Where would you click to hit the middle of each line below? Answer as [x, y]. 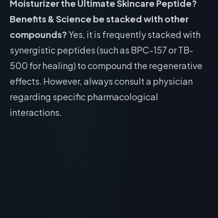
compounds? [38, 34]
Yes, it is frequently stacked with [134, 34]
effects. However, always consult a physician [101, 81]
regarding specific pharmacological [84, 97]
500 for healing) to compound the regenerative [106, 65]
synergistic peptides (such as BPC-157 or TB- [101, 50]
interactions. [36, 112]
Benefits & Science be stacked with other [99, 19]
